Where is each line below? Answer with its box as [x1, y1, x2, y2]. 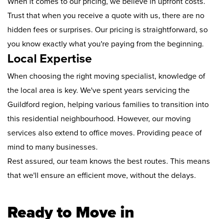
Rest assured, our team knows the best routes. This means [7, 156, 210, 167]
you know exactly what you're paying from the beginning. [7, 39, 204, 49]
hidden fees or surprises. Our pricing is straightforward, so [7, 25, 208, 35]
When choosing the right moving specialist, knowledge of [7, 71, 205, 82]
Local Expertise [7, 51, 92, 66]
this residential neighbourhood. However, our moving [7, 114, 191, 124]
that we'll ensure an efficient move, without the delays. [7, 171, 196, 181]
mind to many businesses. [7, 142, 98, 153]
